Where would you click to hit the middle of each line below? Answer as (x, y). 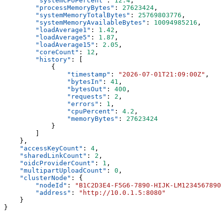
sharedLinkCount (53, 155)
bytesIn (85, 81)
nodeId (51, 185)
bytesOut (87, 89)
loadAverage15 (65, 44)
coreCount (57, 52)
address (53, 192)
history (53, 59)
